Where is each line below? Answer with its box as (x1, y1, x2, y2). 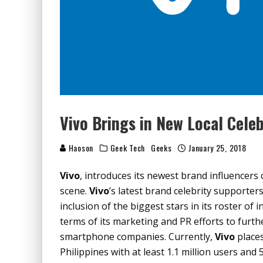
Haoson (66, 141, 93, 154)
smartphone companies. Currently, (60, 230, 215, 243)
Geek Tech (110, 141, 145, 154)
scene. (60, 184, 89, 197)
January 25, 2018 (188, 141, 247, 154)
